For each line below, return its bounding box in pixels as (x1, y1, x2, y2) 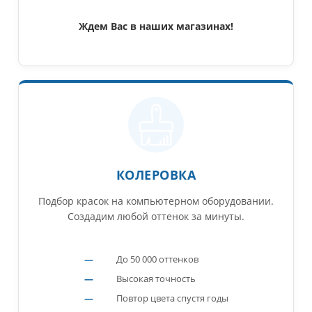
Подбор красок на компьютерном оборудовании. (38, 194, 274, 208)
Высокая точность (116, 272, 196, 285)
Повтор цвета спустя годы (116, 291, 228, 304)
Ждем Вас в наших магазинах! (79, 19, 233, 33)
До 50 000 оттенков (116, 252, 198, 265)
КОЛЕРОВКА (116, 166, 196, 183)
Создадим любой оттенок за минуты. (68, 209, 244, 223)
